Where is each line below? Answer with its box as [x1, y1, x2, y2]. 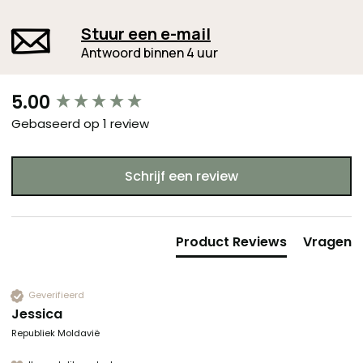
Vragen [303, 232, 352, 251]
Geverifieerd [28, 288, 84, 302]
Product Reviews [176, 232, 287, 251]
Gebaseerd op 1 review [11, 114, 149, 132]
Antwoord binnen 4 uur [81, 43, 218, 62]
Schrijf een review [125, 166, 238, 186]
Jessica [11, 304, 62, 323]
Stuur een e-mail [81, 22, 211, 45]
